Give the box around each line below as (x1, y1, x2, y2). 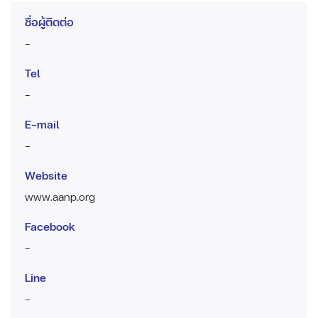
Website (25, 166, 67, 183)
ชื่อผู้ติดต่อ (25, 13, 74, 30)
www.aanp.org (25, 187, 95, 204)
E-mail (25, 115, 60, 132)
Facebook (25, 217, 75, 234)
